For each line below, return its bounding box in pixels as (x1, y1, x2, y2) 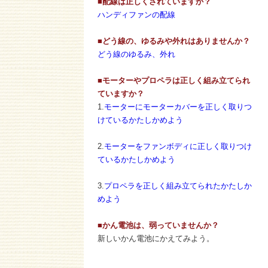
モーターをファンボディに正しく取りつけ (104, 142, 252, 151)
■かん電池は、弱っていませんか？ (98, 221, 219, 230)
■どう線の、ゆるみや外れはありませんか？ (98, 36, 250, 45)
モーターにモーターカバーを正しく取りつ (104, 102, 252, 111)
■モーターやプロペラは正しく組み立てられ (98, 76, 250, 85)
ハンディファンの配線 (98, 10, 175, 19)
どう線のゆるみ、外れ (98, 50, 175, 59)
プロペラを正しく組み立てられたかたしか (104, 181, 252, 190)
